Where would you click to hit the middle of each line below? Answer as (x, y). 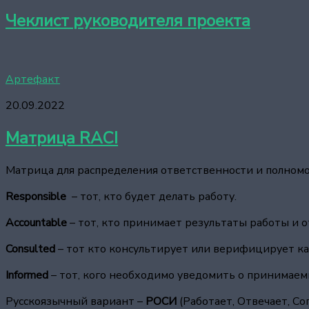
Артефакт (33, 80)
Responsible (37, 197)
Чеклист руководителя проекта (128, 21)
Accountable (36, 223)
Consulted (30, 249)
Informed (27, 276)
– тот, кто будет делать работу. (153, 197)
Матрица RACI (62, 138)
